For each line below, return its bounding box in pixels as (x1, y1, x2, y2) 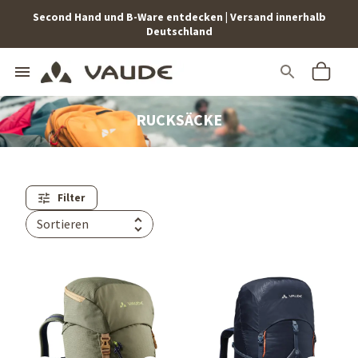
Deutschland (145, 24, 213, 38)
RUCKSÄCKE (136, 109, 222, 129)
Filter (58, 191, 85, 205)
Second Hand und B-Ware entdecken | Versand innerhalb (32, 10, 326, 24)
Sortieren (37, 216, 89, 232)
